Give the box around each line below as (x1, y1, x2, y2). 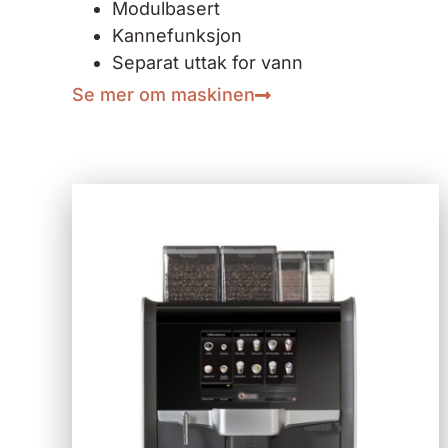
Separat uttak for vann (112, 52, 303, 74)
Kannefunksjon (112, 25, 242, 47)
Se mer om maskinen (72, 84, 255, 106)
